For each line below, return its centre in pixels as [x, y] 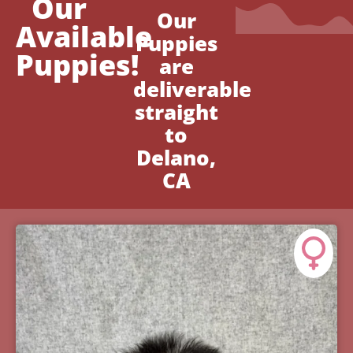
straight [176, 112]
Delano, [176, 158]
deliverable [193, 89]
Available [84, 37]
